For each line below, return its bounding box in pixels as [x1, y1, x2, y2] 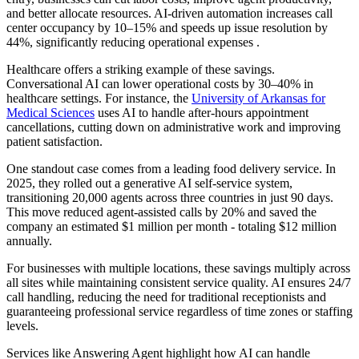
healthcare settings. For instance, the [6, 91, 192, 105]
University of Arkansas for [192, 91, 325, 105]
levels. [6, 319, 38, 333]
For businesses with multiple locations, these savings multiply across [6, 261, 350, 275]
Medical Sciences [6, 106, 95, 119]
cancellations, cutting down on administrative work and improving [6, 120, 341, 134]
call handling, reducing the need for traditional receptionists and [6, 290, 326, 304]
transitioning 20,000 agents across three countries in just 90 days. [6, 191, 333, 204]
